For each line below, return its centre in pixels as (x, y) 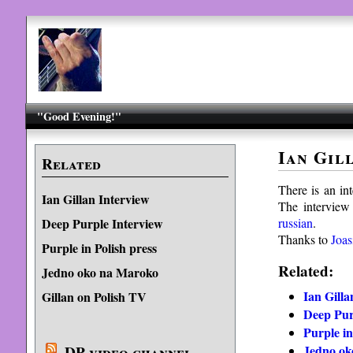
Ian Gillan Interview (95, 199)
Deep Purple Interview (102, 223)
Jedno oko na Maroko (100, 272)
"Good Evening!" (80, 116)
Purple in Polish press (99, 248)
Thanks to (304, 239)
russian (295, 222)
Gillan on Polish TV (94, 297)
